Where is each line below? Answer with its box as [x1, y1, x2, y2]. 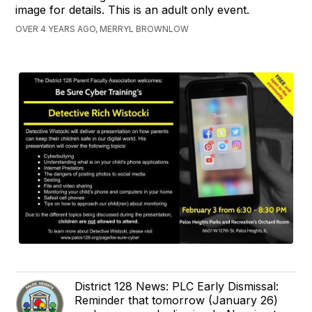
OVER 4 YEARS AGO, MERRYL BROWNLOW [15, 24, 189, 35]
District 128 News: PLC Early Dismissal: [75, 279, 279, 294]
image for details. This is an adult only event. [15, 3, 250, 17]
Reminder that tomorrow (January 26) [75, 293, 279, 308]
